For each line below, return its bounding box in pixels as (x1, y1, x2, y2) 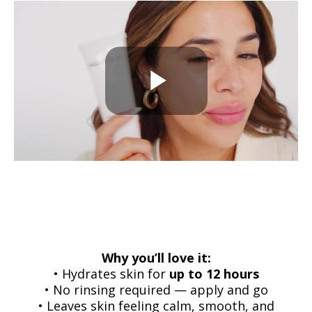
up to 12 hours (169, 265, 259, 282)
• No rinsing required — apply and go (44, 281, 268, 298)
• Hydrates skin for (53, 265, 169, 282)
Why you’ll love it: (101, 249, 211, 266)
